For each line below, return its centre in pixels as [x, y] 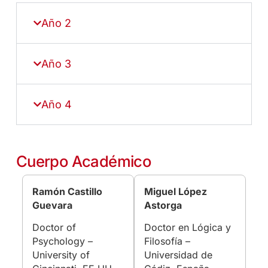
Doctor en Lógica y [187, 228]
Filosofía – [167, 241]
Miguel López [175, 191]
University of [61, 255]
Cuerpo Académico [83, 161]
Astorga [163, 205]
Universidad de [178, 255]
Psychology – [62, 241]
